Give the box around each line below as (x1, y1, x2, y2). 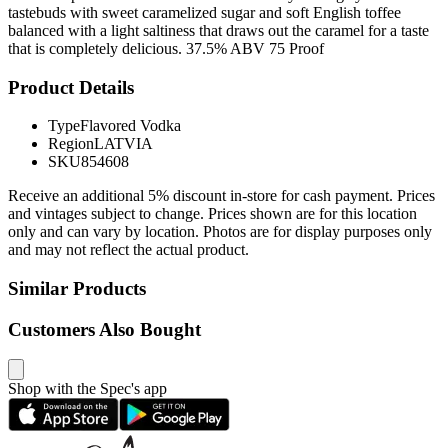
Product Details (8, 76, 134, 98)
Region (48, 135, 94, 153)
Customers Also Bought (8, 318, 201, 340)
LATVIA (94, 135, 153, 153)
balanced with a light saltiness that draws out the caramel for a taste (8, 21, 429, 39)
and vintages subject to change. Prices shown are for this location (8, 205, 417, 223)
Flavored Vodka (80, 117, 181, 135)
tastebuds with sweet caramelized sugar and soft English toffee (8, 3, 401, 21)
